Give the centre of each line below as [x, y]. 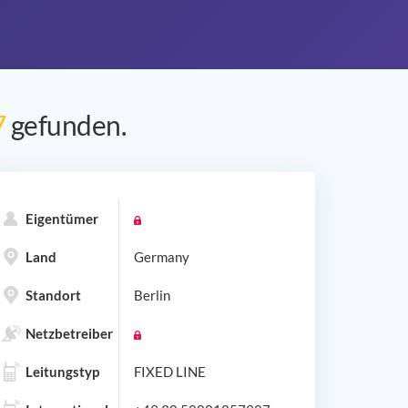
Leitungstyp [62, 371]
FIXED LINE [170, 371]
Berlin [152, 295]
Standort [53, 295]
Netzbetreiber [69, 333]
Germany [162, 256]
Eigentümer [62, 218]
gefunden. [66, 124]
